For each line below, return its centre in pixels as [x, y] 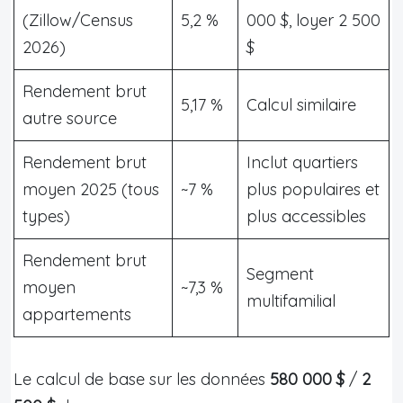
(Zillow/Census [78, 20]
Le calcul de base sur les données [142, 379]
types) [46, 216]
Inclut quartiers [302, 162]
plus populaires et [313, 189]
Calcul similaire [301, 104]
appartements [77, 314]
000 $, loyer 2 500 [313, 20]
